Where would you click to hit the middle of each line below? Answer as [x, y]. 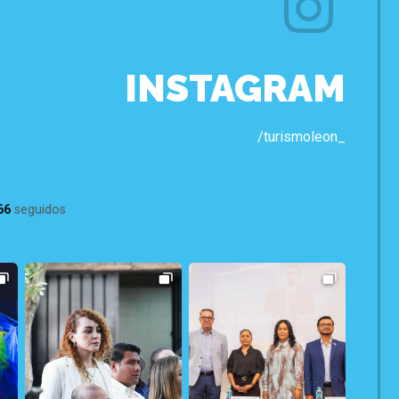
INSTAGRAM [235, 89]
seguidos [38, 210]
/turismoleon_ [301, 137]
